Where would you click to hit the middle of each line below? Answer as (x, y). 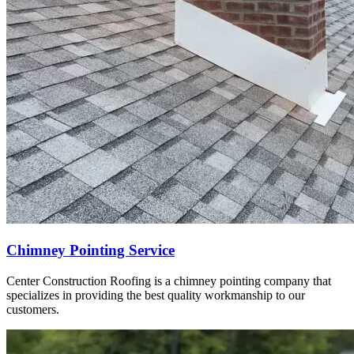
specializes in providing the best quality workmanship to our (156, 295)
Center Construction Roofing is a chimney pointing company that (169, 281)
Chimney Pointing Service (90, 250)
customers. (33, 309)
